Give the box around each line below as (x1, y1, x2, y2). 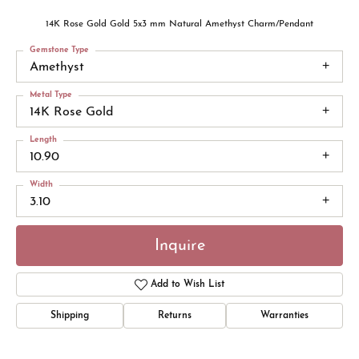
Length (30, 135, 57, 144)
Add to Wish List (151, 280, 225, 290)
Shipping (50, 311, 89, 321)
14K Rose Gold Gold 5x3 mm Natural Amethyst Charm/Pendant (46, 19, 313, 29)
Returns (158, 311, 192, 321)
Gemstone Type (30, 46, 89, 54)
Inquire (154, 237, 205, 254)
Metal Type (30, 91, 72, 99)
